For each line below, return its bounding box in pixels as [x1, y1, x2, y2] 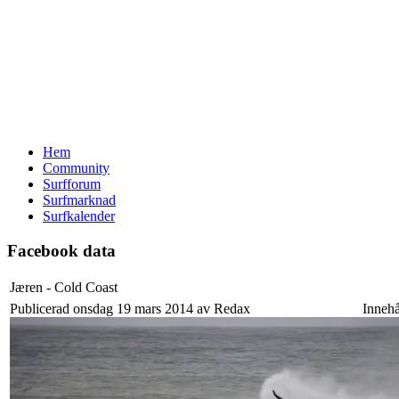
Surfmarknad [43, 192, 116, 208]
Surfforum [43, 176, 101, 191]
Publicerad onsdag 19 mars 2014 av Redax [10, 301, 250, 317]
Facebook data [7, 240, 116, 260]
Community [43, 160, 110, 175]
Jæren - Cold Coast [10, 280, 118, 296]
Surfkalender [43, 208, 115, 224]
